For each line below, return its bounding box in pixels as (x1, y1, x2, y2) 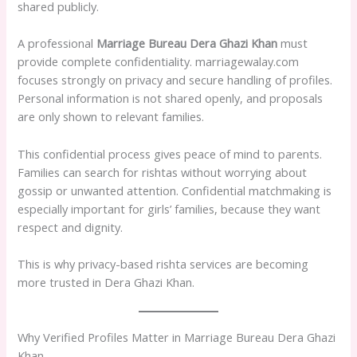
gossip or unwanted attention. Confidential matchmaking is (18, 182, 332, 198)
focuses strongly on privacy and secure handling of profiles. (18, 72, 333, 88)
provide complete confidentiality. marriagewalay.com (18, 53, 300, 70)
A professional (18, 35, 97, 52)
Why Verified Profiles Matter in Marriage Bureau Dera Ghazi (18, 328, 336, 345)
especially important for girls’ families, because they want (18, 200, 321, 217)
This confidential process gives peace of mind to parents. (18, 145, 323, 162)
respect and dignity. (18, 218, 124, 235)
